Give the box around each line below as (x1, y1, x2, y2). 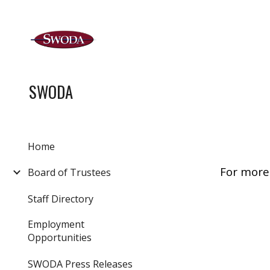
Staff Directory (28, 192, 93, 206)
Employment (28, 218, 84, 231)
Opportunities (28, 231, 92, 245)
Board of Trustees (28, 166, 111, 180)
